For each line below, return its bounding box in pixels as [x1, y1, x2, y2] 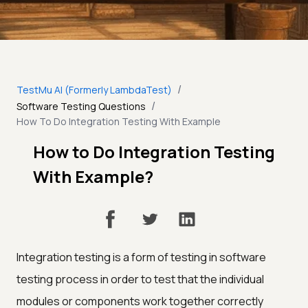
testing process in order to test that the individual [16, 272, 264, 287]
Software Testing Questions [16, 99, 146, 113]
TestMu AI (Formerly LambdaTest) [16, 82, 172, 96]
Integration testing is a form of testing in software [16, 250, 266, 265]
